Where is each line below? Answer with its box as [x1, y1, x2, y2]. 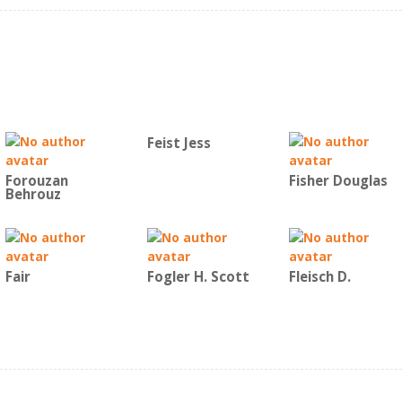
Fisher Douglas [289, 171, 388, 190]
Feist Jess [147, 134, 211, 153]
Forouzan [5, 171, 68, 190]
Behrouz [5, 185, 61, 204]
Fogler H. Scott [147, 267, 249, 286]
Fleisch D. [289, 267, 351, 286]
